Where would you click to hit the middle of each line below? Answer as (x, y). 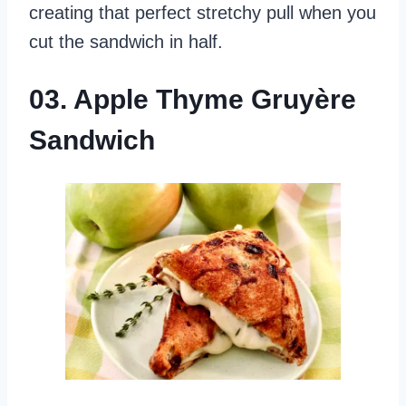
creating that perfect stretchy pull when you (203, 12)
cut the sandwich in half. (126, 41)
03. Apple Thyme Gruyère (193, 99)
